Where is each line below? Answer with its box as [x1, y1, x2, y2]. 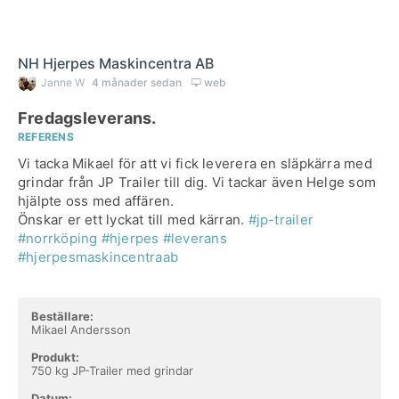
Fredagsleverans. [18, 109, 157, 127]
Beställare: [31, 309, 94, 323]
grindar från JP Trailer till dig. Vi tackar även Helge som [18, 174, 377, 191]
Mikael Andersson [31, 322, 131, 337]
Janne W [41, 76, 85, 89]
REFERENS [18, 130, 74, 143]
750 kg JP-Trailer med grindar [31, 363, 193, 378]
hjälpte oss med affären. [18, 192, 175, 209]
